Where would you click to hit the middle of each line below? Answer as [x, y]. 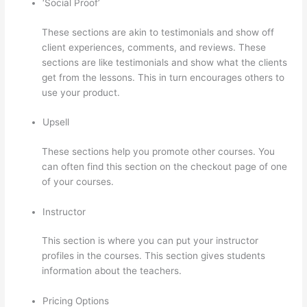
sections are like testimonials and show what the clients [165, 62]
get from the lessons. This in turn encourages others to [163, 77]
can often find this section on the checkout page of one [165, 166]
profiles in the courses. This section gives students [154, 256]
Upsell [56, 122]
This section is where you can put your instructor [150, 241]
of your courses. [78, 181]
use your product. [81, 92]
